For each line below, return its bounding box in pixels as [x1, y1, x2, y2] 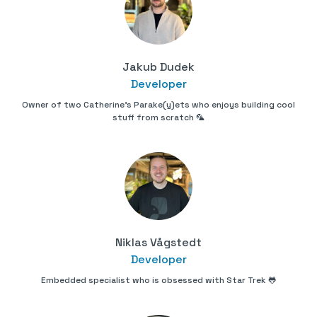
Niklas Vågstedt [115, 235, 202, 250]
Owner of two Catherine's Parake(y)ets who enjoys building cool [22, 99, 295, 111]
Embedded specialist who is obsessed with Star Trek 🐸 [40, 275, 277, 287]
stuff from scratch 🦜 [113, 112, 204, 124]
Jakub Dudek [122, 59, 195, 75]
